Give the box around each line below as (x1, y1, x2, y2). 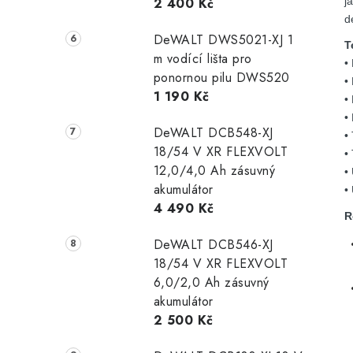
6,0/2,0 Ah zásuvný (153, 273, 269, 292)
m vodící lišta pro (153, 50, 252, 69)
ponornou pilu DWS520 (153, 69, 290, 87)
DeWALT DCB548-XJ (153, 124, 273, 143)
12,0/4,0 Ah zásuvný (153, 162, 276, 180)
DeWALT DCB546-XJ (153, 236, 273, 255)
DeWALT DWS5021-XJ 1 (153, 31, 294, 50)
